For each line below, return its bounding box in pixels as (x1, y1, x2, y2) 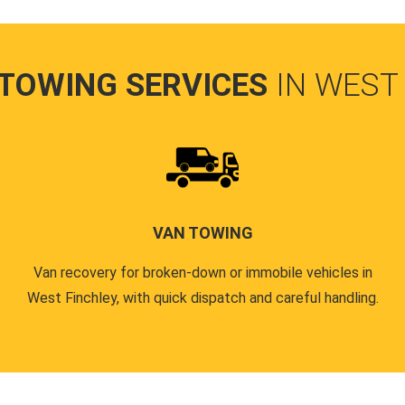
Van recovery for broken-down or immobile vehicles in (33, 264, 372, 281)
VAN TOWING (152, 223, 253, 242)
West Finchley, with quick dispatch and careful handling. (26, 289, 379, 306)
